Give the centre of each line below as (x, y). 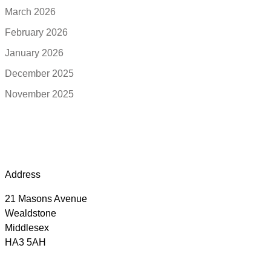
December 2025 (39, 73)
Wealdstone (31, 214)
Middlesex (27, 228)
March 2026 (30, 11)
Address (23, 175)
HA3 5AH (25, 243)
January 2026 (34, 53)
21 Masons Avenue (46, 199)
